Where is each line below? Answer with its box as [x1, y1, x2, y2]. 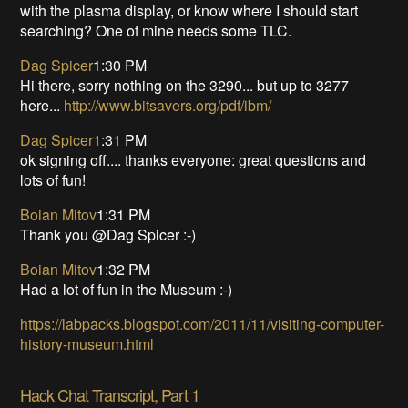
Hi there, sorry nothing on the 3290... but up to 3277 [20, 74, 350, 96]
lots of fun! [20, 168, 87, 190]
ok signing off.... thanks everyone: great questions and [20, 148, 367, 170]
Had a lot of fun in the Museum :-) [20, 278, 233, 300]
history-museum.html [20, 332, 155, 354]
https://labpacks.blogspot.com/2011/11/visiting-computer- [20, 312, 385, 334]
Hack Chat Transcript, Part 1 [20, 382, 200, 406]
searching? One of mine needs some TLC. [20, 19, 292, 41]
